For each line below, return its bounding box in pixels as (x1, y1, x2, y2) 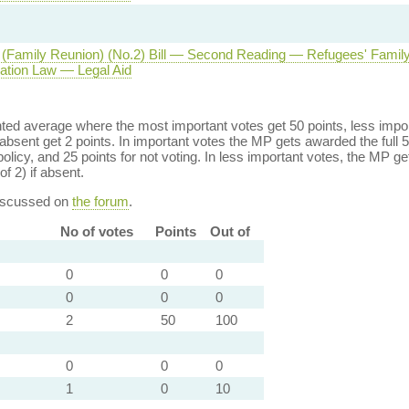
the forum (71, 194, 129, 209)
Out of (209, 224, 250, 239)
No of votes (59, 224, 133, 239)
